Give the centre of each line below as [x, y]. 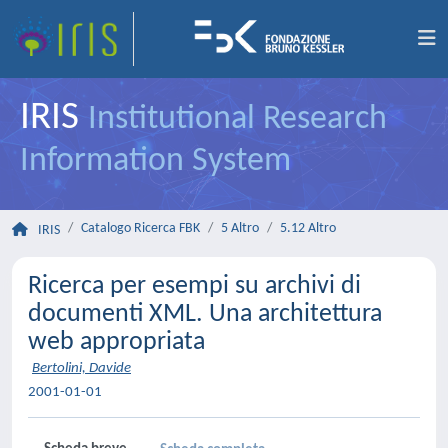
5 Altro [240, 228]
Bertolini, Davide [81, 368]
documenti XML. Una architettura [205, 314]
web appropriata [116, 342]
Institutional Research [237, 119]
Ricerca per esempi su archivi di [194, 286]
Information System [155, 161]
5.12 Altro [308, 228]
